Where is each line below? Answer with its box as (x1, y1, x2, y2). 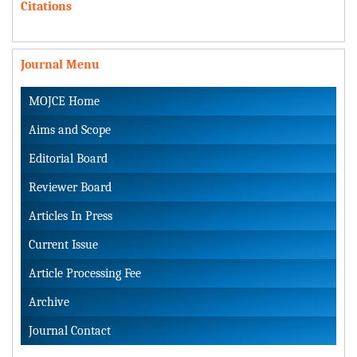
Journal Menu (21, 57, 100, 73)
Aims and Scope (29, 123, 111, 138)
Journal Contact (29, 324, 111, 339)
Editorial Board (29, 151, 108, 167)
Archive (29, 295, 69, 310)
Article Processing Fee (29, 266, 141, 281)
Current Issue (29, 237, 98, 253)
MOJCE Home (29, 94, 100, 109)
